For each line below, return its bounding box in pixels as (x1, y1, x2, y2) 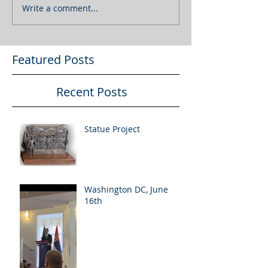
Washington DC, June (84, 184, 168, 195)
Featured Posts (12, 51, 95, 68)
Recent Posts (56, 84, 127, 100)
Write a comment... (22, 2, 98, 14)
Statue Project (84, 123, 140, 135)
